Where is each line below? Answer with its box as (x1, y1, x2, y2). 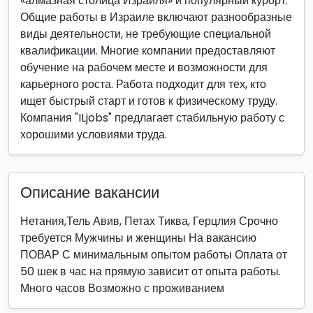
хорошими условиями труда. (20, 126, 167, 143)
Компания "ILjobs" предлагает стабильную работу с (20, 110, 284, 126)
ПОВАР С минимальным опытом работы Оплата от (20, 247, 287, 263)
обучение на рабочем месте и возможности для (20, 59, 268, 75)
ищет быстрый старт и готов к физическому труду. (20, 93, 277, 109)
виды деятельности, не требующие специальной (20, 26, 271, 42)
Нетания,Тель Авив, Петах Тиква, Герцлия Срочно (20, 213, 278, 229)
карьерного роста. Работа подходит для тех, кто (20, 76, 266, 92)
